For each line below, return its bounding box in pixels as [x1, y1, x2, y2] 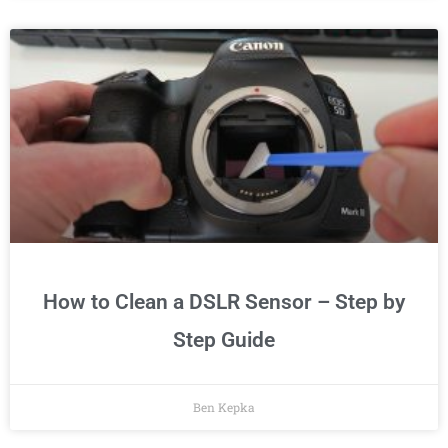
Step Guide [173, 328, 275, 353]
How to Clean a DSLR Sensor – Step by [43, 290, 405, 315]
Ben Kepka [193, 399, 255, 416]
